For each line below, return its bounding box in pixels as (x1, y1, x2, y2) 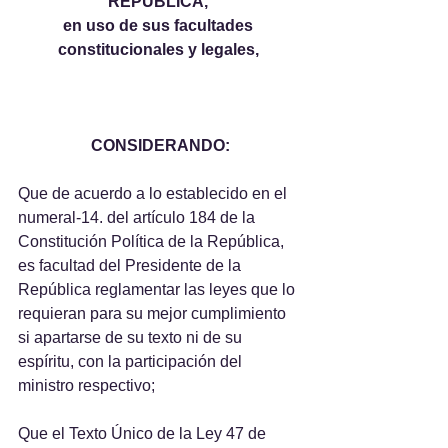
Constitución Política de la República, (18, 233, 288, 250)
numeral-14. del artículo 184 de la (18, 209, 259, 226)
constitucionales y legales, (57, 41, 263, 58)
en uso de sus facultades (63, 17, 257, 34)
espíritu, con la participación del (18, 353, 246, 370)
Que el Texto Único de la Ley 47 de (18, 425, 270, 442)
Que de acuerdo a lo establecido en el (18, 185, 291, 202)
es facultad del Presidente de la (18, 257, 245, 274)
